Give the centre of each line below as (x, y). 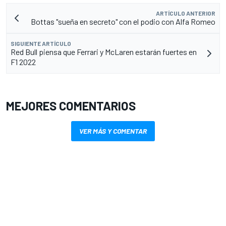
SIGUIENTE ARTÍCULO (41, 43)
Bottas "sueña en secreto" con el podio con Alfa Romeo (123, 21)
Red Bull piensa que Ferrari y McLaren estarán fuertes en (104, 51)
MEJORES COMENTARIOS (71, 105)
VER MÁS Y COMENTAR (113, 131)
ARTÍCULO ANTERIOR (186, 13)
